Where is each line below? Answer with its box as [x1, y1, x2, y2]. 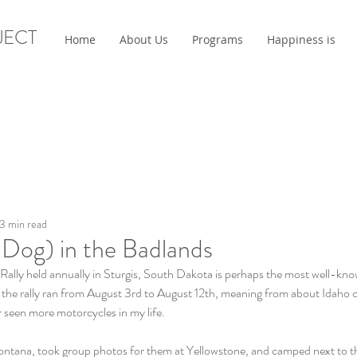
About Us [120, 32, 168, 47]
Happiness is [267, 32, 335, 47]
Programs [192, 32, 243, 47]
